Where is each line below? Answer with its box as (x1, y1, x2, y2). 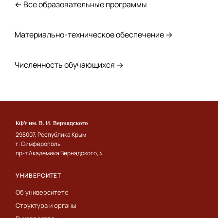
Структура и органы (16, 200, 76, 210)
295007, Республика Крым (16, 130, 86, 139)
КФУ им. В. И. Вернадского (16, 119, 88, 127)
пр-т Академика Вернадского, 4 (16, 148, 103, 157)
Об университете (16, 187, 69, 197)
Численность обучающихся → (15, 59, 124, 70)
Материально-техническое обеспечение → (15, 29, 173, 40)
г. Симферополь (16, 139, 60, 148)
